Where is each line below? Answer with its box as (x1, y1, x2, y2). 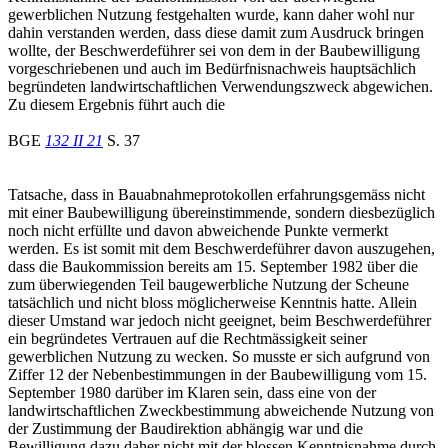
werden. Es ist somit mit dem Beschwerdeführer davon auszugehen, (8, 239, 435, 257)
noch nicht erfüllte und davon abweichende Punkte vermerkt (8, 221, 388, 239)
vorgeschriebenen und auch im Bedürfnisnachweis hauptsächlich (8, 59, 416, 77)
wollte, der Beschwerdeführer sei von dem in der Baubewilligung (8, 41, 420, 59)
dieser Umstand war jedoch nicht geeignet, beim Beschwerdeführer (8, 311, 431, 329)
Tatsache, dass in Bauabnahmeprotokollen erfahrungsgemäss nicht (8, 185, 425, 203)
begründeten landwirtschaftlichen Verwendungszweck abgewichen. (8, 77, 433, 95)
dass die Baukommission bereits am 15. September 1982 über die (8, 257, 418, 275)
